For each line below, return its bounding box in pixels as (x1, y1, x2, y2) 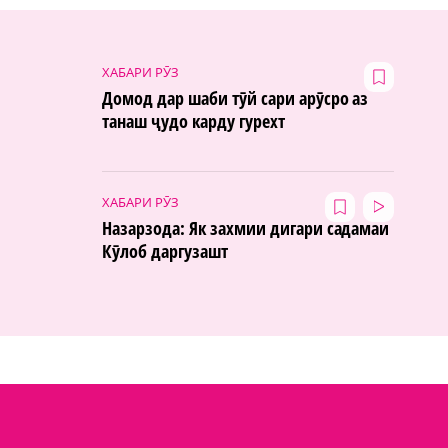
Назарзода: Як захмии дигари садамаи (102, 215, 390, 240)
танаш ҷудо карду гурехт (102, 108, 285, 133)
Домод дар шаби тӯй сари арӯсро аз (102, 85, 369, 110)
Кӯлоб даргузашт (102, 238, 228, 263)
